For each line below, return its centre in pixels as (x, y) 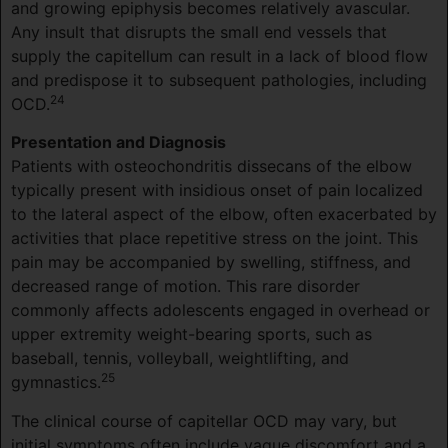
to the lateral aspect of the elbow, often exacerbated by (224, 214)
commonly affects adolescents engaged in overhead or (220, 310)
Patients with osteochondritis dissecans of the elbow (211, 166)
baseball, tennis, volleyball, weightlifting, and (180, 358)
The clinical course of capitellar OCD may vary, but (204, 420)
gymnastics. (56, 382)
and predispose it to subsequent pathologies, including (219, 79)
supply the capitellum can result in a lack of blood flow (219, 55)
